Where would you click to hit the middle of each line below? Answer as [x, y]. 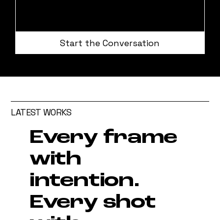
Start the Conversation [110, 43]
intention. [84, 181]
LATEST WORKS [41, 112]
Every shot [92, 203]
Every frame [103, 138]
